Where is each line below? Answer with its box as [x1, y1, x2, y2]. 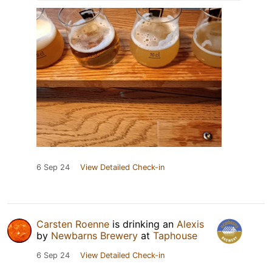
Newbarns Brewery [51, 229, 138, 242]
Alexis [177, 218, 204, 231]
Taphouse [153, 229, 197, 242]
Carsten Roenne [36, 218, 109, 231]
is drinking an [109, 218, 177, 231]
